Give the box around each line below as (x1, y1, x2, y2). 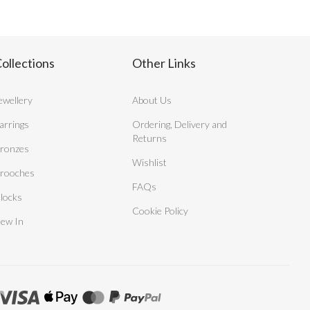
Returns (132, 132, 167, 145)
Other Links (132, 55, 196, 71)
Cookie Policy (132, 205, 188, 217)
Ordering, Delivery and (132, 118, 227, 131)
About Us (132, 94, 172, 107)
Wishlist (132, 156, 167, 169)
